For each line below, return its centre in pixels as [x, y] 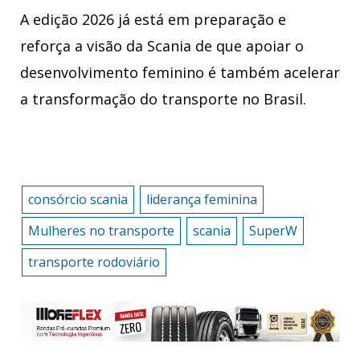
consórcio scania [78, 199]
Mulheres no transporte [101, 230]
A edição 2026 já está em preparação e [153, 20]
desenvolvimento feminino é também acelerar [180, 73]
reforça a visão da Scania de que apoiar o [162, 46]
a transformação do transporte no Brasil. [163, 99]
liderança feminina [201, 199]
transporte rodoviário [94, 262]
